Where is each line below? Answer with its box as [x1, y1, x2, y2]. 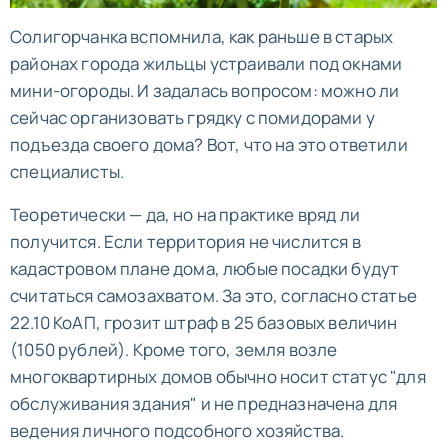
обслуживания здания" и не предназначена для [10, 391, 398, 415]
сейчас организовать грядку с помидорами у [10, 105, 375, 129]
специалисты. [10, 159, 125, 183]
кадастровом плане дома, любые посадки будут [10, 256, 400, 280]
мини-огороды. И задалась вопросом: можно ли [10, 78, 400, 102]
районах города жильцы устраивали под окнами [10, 51, 403, 75]
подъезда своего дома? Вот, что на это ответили [10, 132, 408, 156]
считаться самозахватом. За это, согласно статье [10, 283, 417, 307]
